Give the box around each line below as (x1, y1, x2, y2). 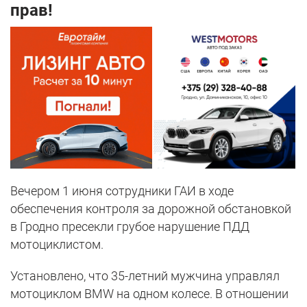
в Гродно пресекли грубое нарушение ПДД (10, 219, 249, 234)
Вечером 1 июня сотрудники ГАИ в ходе (10, 184, 234, 199)
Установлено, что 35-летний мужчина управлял (10, 269, 280, 284)
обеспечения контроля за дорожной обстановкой (10, 201, 291, 217)
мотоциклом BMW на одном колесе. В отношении (10, 286, 288, 302)
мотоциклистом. (10, 237, 103, 252)
